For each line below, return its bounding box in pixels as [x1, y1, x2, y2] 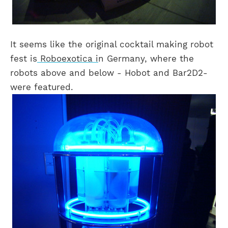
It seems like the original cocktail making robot [10, 39, 213, 50]
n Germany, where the [98, 53, 194, 64]
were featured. [10, 82, 73, 93]
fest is [10, 53, 37, 64]
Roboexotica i [37, 53, 98, 64]
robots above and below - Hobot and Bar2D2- [10, 68, 211, 78]
